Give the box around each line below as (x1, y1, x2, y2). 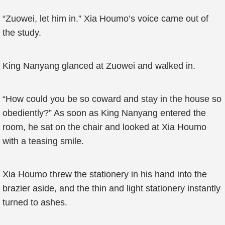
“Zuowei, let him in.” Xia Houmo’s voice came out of (3, 14, 208, 24)
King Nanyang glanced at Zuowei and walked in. (3, 61, 195, 71)
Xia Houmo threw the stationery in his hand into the (3, 169, 207, 179)
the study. (3, 28, 41, 38)
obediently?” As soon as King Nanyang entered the (3, 108, 206, 118)
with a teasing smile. (3, 136, 84, 146)
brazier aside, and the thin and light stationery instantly (3, 183, 220, 193)
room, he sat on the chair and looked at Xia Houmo (3, 122, 206, 132)
